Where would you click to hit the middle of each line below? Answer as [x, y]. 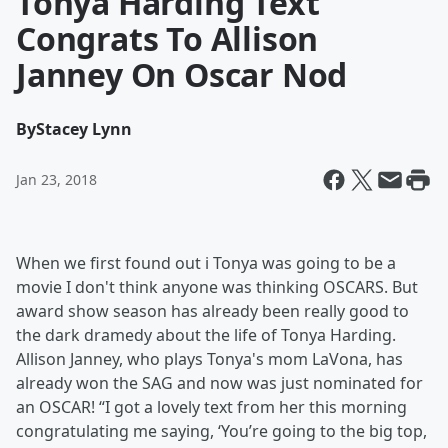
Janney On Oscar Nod [182, 74]
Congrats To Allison [167, 38]
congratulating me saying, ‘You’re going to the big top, [221, 431]
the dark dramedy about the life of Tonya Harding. [206, 335]
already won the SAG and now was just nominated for [219, 383]
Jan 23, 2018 [56, 179]
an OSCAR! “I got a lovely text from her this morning [211, 407]
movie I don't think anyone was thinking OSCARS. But [217, 287]
